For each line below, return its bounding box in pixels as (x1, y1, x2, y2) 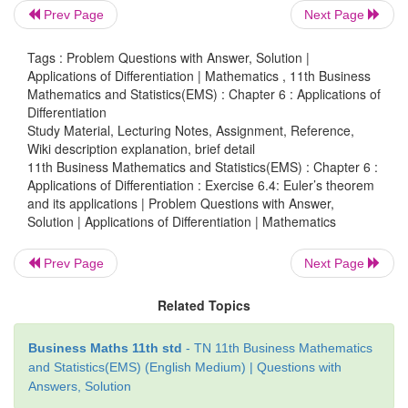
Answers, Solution (28, 378, 131, 393)
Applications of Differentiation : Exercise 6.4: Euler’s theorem (27, 175, 374, 194)
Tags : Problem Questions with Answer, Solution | (27, 47, 310, 66)
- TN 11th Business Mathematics (182, 340, 372, 355)
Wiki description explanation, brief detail (27, 138, 255, 158)
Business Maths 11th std (28, 340, 182, 355)
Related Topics (158, 295, 250, 314)
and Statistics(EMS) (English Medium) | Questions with (28, 359, 342, 374)
